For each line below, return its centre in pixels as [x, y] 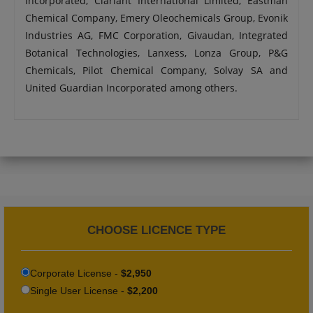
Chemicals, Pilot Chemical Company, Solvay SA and [156, 70]
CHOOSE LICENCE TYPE [156, 230]
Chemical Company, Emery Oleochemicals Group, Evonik [156, 18]
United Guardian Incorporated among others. [131, 88]
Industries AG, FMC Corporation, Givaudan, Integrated [156, 35]
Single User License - [79, 291]
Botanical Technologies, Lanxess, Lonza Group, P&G [156, 53]
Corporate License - [75, 273]
